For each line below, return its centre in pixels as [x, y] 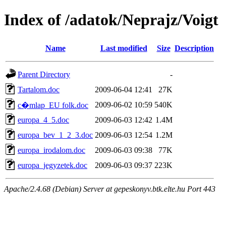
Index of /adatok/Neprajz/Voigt [111, 20]
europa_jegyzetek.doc [52, 165]
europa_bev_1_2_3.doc [55, 135]
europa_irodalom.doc [51, 150]
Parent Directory [44, 74]
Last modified [124, 48]
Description [194, 48]
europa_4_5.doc [43, 120]
